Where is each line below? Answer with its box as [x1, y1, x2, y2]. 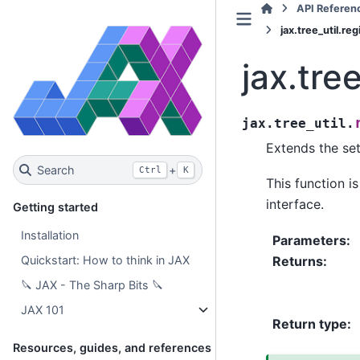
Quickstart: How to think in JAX [21, 253, 190, 268]
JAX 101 [21, 303, 65, 317]
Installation [21, 228, 80, 243]
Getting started [13, 200, 98, 215]
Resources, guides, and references [13, 341, 211, 355]
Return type [272, 315, 347, 332]
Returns [272, 252, 323, 269]
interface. [265, 196, 324, 213]
